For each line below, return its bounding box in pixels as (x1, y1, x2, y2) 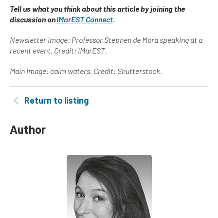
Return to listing (24, 95, 89, 106)
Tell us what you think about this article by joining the (10, 4, 185, 13)
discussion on (10, 15, 56, 24)
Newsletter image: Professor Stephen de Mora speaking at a (10, 35, 202, 44)
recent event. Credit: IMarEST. (10, 46, 109, 55)
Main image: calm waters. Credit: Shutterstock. (10, 66, 163, 75)
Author (10, 122, 46, 136)
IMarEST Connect (56, 15, 113, 24)
